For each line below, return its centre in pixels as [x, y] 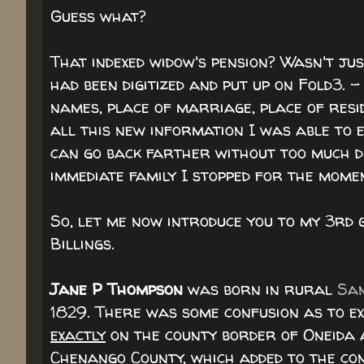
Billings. [82, 243]
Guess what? [98, 16]
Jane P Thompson [117, 289]
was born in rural [260, 289]
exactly [78, 334]
